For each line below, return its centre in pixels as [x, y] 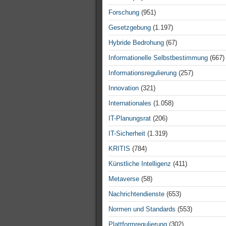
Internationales [130, 103]
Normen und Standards [142, 209]
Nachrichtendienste [136, 194]
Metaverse [124, 179]
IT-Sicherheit [127, 133]
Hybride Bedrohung [136, 43]
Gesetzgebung [130, 27]
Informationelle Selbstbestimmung [158, 58]
